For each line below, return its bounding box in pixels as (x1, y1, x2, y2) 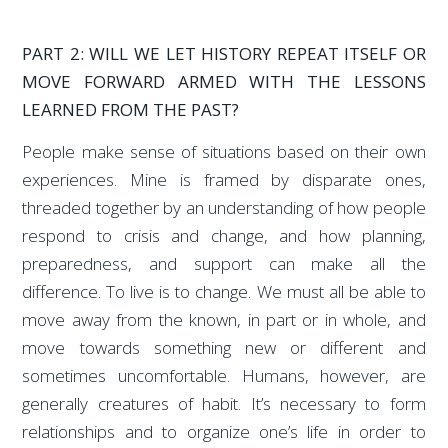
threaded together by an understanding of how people (22, 196, 426, 220)
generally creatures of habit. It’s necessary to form (22, 392, 426, 416)
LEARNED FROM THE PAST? (22, 98, 244, 121)
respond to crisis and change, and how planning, (22, 224, 426, 248)
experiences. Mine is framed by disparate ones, (22, 168, 426, 192)
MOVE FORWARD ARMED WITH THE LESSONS (22, 70, 426, 93)
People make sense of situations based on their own (22, 140, 426, 164)
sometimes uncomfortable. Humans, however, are (22, 364, 426, 388)
